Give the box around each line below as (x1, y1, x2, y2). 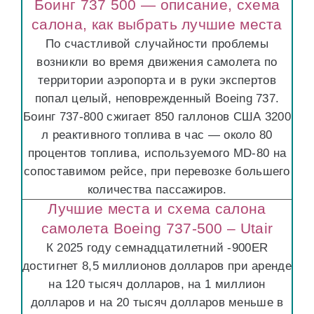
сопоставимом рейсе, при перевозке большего (24, 165, 290, 178)
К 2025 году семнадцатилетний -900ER (46, 241, 268, 254)
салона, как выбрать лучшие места (32, 16, 282, 32)
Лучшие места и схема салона (48, 200, 266, 217)
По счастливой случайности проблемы (45, 37, 269, 50)
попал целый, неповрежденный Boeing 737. (34, 92, 280, 105)
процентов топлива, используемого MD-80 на (27, 146, 287, 160)
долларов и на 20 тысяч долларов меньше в (30, 296, 284, 309)
